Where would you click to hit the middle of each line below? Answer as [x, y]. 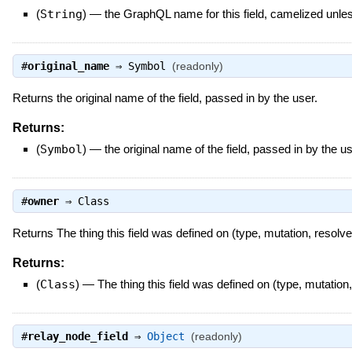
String [61, 14]
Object [165, 337]
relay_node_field [77, 337]
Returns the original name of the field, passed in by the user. [165, 97]
